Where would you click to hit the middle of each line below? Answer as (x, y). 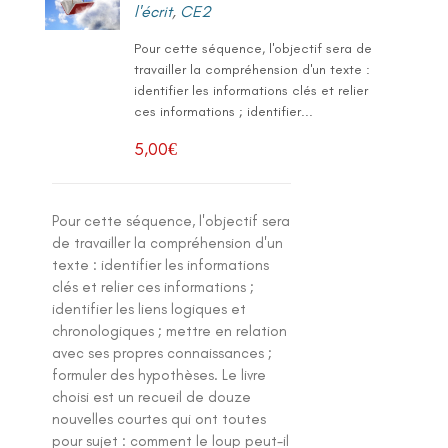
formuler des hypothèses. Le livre (158, 374)
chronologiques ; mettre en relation (169, 330)
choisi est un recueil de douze (151, 396)
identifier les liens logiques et (148, 308)
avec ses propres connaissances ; (161, 352)
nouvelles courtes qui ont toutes (158, 418)
